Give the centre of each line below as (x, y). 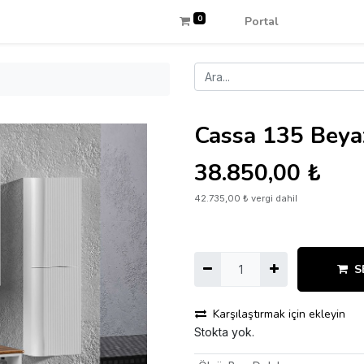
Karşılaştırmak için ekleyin (279, 314)
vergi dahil (274, 198)
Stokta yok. (224, 332)
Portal (261, 22)
